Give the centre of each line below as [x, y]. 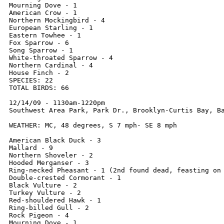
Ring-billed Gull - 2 [49, 208]
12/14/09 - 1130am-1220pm [57, 103]
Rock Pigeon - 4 [39, 215]
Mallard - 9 [31, 148]
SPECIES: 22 [31, 80]
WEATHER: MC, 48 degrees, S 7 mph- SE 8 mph [95, 125]
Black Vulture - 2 [43, 185]
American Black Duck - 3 [55, 140]
